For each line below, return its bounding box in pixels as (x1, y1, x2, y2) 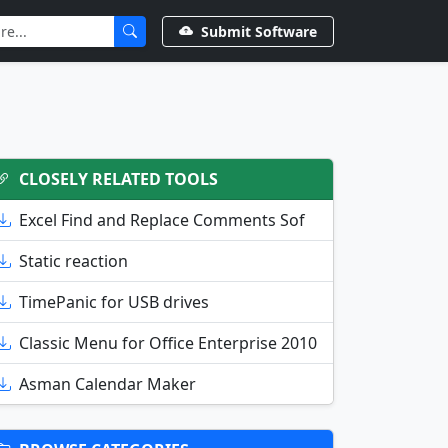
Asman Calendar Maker (19, 373, 196, 395)
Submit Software (201, 21, 317, 41)
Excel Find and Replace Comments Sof (19, 209, 305, 231)
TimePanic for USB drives (19, 291, 209, 313)
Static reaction (19, 250, 128, 272)
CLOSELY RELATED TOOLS (19, 168, 218, 190)
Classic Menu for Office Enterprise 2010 (19, 332, 317, 354)
